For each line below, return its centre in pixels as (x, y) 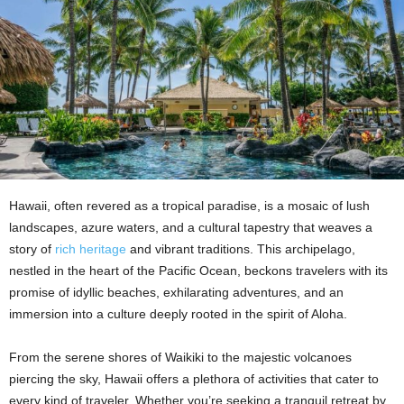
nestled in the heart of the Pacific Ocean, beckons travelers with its (198, 270)
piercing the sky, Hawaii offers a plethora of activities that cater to (194, 378)
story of (32, 248)
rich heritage (91, 248)
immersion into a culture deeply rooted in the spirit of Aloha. (178, 313)
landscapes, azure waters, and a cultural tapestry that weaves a (191, 227)
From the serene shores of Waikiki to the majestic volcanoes (180, 357)
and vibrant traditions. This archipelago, (241, 248)
